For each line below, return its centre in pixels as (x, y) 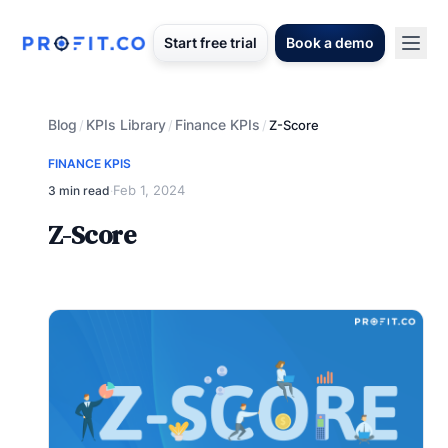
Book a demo (330, 42)
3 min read (79, 190)
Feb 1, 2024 (149, 190)
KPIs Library (126, 124)
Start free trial (210, 42)
